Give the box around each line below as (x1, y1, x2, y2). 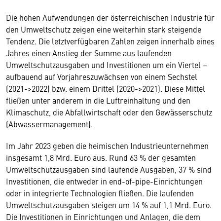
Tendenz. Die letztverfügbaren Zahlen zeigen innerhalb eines (6, 35, 215, 46)
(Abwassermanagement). (6, 118, 93, 129)
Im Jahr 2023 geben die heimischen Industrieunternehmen (6, 140, 209, 151)
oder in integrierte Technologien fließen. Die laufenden (6, 187, 194, 198)
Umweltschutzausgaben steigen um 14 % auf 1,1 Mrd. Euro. (6, 199, 212, 210)
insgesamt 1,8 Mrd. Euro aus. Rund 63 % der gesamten (6, 151, 196, 163)
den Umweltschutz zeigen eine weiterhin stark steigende (6, 23, 201, 35)
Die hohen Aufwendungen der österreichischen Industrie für (6, 11, 215, 23)
